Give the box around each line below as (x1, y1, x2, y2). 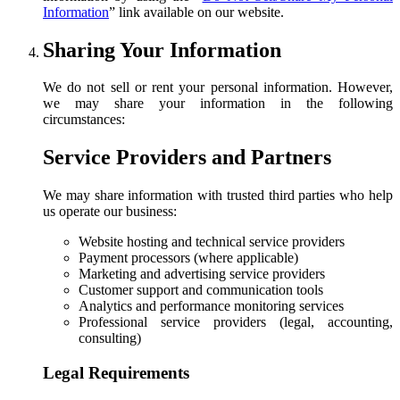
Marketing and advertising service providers (79, 266, 325, 282)
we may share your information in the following (43, 96, 393, 112)
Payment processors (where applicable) (79, 250, 298, 266)
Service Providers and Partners (43, 146, 331, 170)
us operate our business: (43, 204, 177, 220)
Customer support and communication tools (79, 282, 323, 298)
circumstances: (43, 112, 125, 128)
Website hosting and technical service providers (79, 234, 345, 250)
